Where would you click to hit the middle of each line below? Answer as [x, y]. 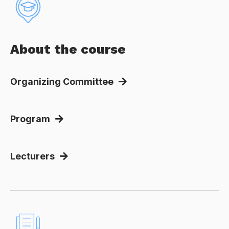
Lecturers [32, 156]
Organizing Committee [62, 82]
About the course [68, 49]
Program [30, 119]
